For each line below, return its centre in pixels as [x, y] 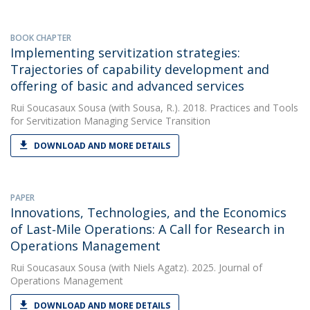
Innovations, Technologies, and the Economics [148, 212]
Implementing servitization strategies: [125, 53]
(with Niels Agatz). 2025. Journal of [184, 267]
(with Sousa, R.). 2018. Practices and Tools [202, 108]
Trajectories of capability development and [140, 69]
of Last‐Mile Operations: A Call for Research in [147, 229]
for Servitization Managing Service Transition [110, 121]
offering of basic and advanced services [127, 86]
